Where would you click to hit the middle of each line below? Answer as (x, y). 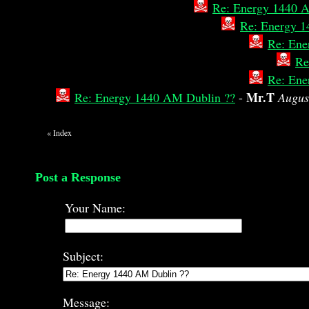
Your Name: (95, 208)
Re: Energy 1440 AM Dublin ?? (155, 97)
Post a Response (78, 177)
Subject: (83, 256)
